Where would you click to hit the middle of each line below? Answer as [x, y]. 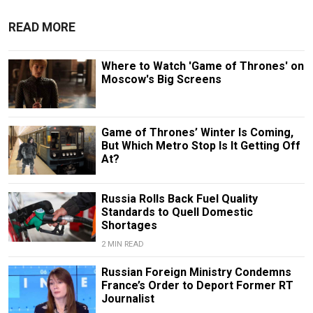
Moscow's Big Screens [161, 80]
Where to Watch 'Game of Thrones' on [202, 66]
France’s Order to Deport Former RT [197, 286]
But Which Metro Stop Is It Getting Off [201, 146]
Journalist [128, 299]
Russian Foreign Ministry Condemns [196, 272]
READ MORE [42, 28]
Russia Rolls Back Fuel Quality [179, 199]
